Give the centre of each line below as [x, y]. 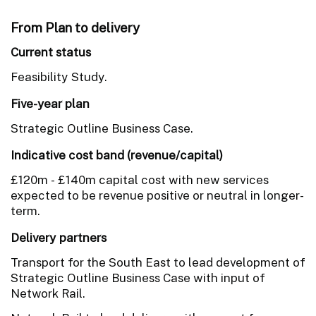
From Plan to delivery [75, 27]
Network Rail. [48, 293]
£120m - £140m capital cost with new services [140, 180]
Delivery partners [59, 237]
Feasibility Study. [59, 77]
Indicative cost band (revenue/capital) [117, 155]
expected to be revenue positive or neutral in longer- [157, 195]
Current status [51, 52]
